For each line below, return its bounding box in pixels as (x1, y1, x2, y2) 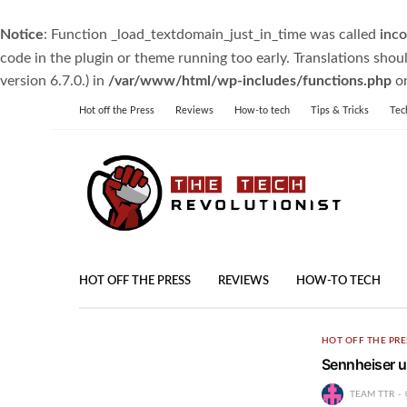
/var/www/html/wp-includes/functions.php (108, 74, 392, 88)
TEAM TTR (349, 389, 394, 399)
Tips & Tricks (311, 105, 369, 115)
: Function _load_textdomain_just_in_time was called (44, 27, 380, 42)
